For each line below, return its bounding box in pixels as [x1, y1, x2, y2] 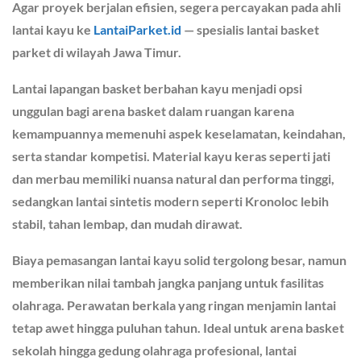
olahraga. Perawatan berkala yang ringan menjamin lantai [12, 297, 336, 313]
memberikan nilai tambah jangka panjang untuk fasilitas [12, 274, 324, 290]
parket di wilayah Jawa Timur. [12, 44, 181, 60]
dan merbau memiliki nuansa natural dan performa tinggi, [12, 170, 334, 186]
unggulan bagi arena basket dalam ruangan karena [12, 102, 294, 118]
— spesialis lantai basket [181, 21, 319, 37]
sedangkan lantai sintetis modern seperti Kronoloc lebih [12, 193, 329, 209]
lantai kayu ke [12, 21, 93, 37]
